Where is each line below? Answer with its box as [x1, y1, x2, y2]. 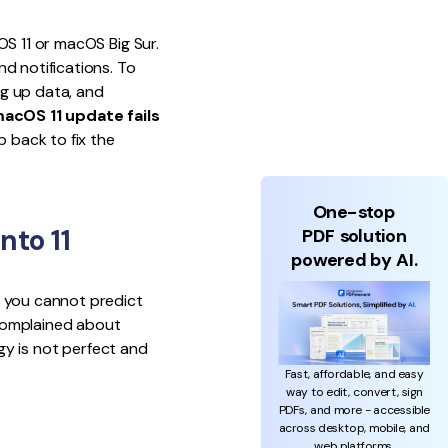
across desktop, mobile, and [278, 419, 430, 436]
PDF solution [302, 224, 407, 248]
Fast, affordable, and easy [284, 365, 424, 382]
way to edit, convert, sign [285, 383, 423, 400]
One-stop [313, 200, 396, 224]
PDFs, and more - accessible [278, 401, 430, 418]
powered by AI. [290, 248, 418, 272]
